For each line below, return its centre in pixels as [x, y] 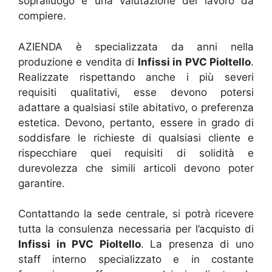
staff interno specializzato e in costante [136, 260]
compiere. [42, 16]
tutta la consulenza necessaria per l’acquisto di [136, 229]
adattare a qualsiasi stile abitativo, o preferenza [136, 107]
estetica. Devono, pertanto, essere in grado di [136, 122]
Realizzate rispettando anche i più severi [136, 77]
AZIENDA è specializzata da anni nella [136, 46]
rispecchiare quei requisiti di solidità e [136, 153]
